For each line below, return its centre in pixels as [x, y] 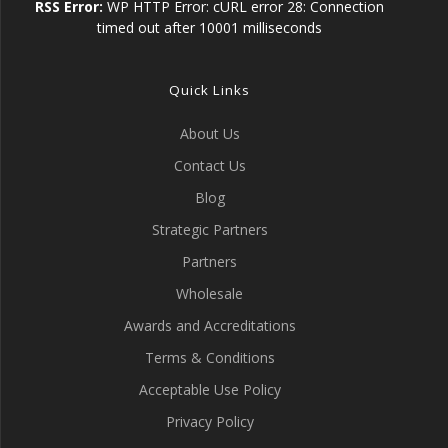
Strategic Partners [209, 229]
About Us [209, 133]
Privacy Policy [209, 421]
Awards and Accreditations [209, 325]
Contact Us [209, 165]
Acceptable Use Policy [209, 389]
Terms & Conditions [209, 357]
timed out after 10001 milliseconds [209, 27]
